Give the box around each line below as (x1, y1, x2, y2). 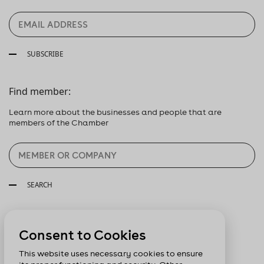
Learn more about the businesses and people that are (9, 107, 222, 117)
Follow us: (9, 216, 53, 229)
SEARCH (25, 180, 52, 189)
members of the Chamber (9, 117, 108, 128)
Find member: (9, 85, 71, 98)
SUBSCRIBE (25, 49, 64, 58)
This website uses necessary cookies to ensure (19, 248, 203, 259)
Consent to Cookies (19, 226, 146, 243)
